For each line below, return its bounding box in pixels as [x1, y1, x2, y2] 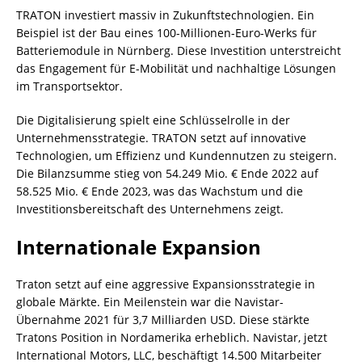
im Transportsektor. [16, 78, 123, 94]
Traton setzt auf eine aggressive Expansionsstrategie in [16, 276, 315, 292]
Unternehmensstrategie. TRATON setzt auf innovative [16, 129, 306, 145]
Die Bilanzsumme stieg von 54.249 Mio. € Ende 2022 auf [16, 165, 318, 181]
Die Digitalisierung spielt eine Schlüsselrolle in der [16, 112, 290, 128]
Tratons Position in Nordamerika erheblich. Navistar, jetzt [16, 329, 327, 345]
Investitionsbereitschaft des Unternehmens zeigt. [16, 200, 284, 217]
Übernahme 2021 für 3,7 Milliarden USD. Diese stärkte [16, 311, 309, 327]
